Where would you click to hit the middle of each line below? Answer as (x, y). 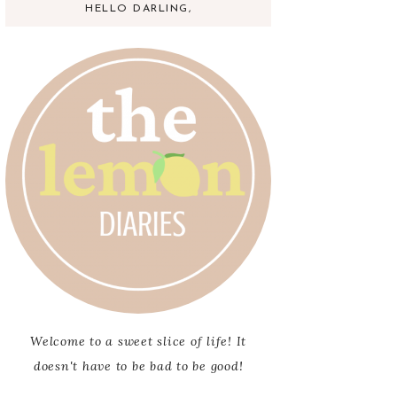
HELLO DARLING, (138, 9)
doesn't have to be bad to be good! (138, 366)
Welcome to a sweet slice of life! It (138, 341)
